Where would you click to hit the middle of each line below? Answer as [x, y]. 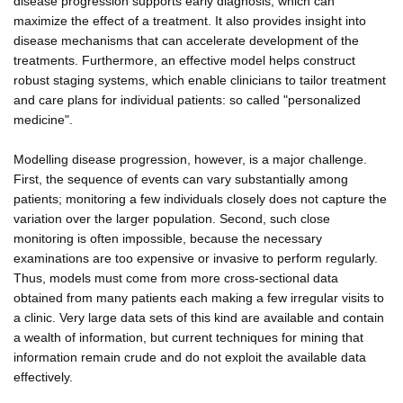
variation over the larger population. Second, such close [172, 218]
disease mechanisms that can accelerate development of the [186, 40]
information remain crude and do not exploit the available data [190, 357]
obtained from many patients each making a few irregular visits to [199, 297]
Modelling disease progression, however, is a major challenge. [190, 159]
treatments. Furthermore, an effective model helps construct [184, 60]
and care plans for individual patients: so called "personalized [187, 99]
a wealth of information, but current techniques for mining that [188, 337]
